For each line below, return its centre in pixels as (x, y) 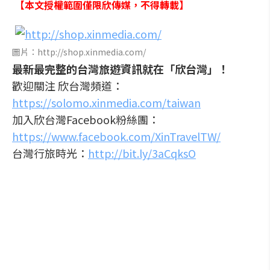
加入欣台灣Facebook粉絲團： (86, 119)
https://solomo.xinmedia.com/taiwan (106, 102)
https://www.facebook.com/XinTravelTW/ (116, 136)
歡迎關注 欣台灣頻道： (67, 86)
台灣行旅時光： (50, 153)
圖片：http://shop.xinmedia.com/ (79, 52)
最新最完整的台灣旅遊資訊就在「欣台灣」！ (121, 69)
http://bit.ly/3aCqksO (142, 153)
